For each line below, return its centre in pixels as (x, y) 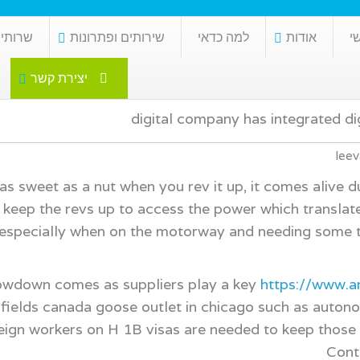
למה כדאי (223, 37)
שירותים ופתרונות (117, 37)
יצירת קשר (59, 78)
